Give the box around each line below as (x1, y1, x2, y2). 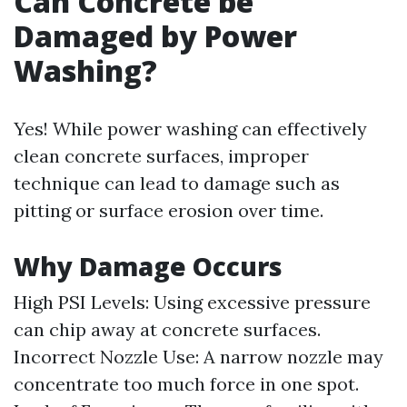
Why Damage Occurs (14, 249, 283, 283)
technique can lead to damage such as (14, 172, 340, 194)
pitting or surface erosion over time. (14, 199, 323, 222)
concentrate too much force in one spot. (14, 372, 359, 395)
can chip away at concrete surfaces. (14, 318, 321, 341)
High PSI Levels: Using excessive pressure (14, 291, 371, 313)
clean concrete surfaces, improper (14, 144, 309, 167)
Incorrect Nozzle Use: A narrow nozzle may (14, 345, 383, 368)
